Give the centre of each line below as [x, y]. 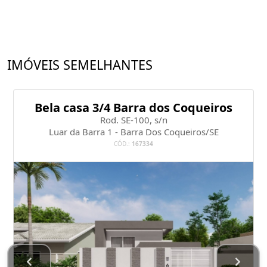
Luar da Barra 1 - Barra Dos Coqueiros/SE [133, 132]
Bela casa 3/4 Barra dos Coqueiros [133, 108]
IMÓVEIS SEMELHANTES [80, 65]
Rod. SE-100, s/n [133, 120]
